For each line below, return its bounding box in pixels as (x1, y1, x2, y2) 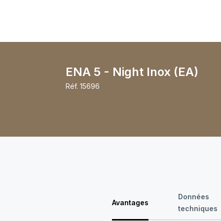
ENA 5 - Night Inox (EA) (65, 65, 198, 79)
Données (178, 192, 210, 201)
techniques (178, 204, 218, 213)
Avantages (112, 198, 149, 207)
